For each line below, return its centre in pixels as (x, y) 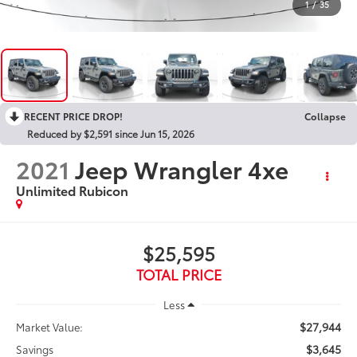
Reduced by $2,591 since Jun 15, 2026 (111, 133)
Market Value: (50, 326)
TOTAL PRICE (178, 274)
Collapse (325, 116)
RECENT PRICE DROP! (73, 116)
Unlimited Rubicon (73, 190)
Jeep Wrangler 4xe (182, 168)
